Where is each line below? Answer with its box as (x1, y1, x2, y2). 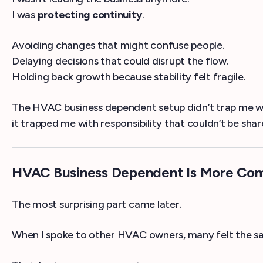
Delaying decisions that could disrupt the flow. (12, 55, 229, 68)
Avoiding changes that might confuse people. (12, 39, 225, 52)
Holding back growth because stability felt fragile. (12, 70, 246, 84)
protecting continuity (37, 8, 142, 22)
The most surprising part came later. (12, 198, 182, 211)
